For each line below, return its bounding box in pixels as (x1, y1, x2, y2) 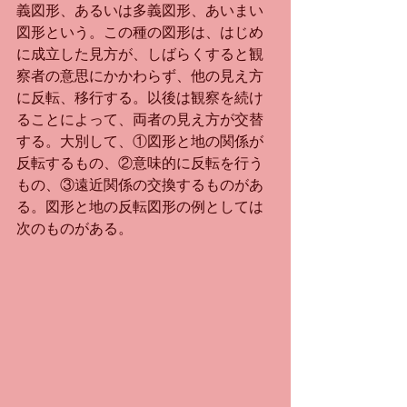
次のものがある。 (16, 220, 133, 237)
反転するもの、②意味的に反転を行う (16, 154, 263, 172)
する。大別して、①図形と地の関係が (16, 133, 263, 150)
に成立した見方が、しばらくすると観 (16, 45, 263, 63)
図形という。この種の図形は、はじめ (16, 24, 263, 41)
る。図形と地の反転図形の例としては (16, 198, 263, 215)
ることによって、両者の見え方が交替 (16, 111, 263, 128)
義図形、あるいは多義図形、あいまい (16, 2, 263, 19)
